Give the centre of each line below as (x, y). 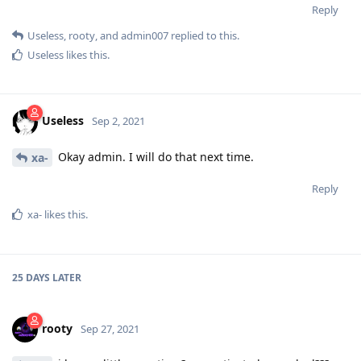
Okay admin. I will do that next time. (154, 156)
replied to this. (204, 35)
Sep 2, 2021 (118, 121)
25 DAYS (31, 278)
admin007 (145, 35)
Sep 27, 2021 (110, 329)
